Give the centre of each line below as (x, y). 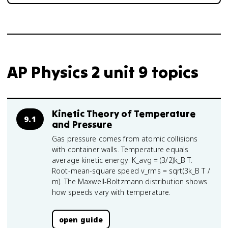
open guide (81, 219)
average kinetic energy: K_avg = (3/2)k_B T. (122, 160)
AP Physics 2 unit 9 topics (103, 72)
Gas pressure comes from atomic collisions (125, 139)
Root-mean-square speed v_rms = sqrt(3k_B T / (131, 171)
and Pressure (82, 124)
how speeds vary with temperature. (111, 192)
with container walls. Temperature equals (120, 149)
